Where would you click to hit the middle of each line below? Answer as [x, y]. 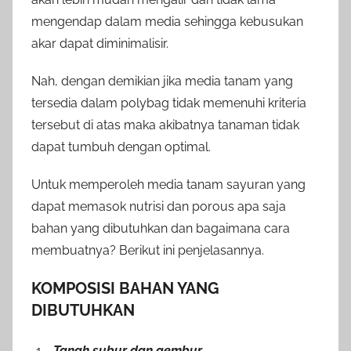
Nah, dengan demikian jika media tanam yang [162, 81]
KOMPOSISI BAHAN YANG [125, 289]
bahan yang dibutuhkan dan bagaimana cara [161, 229]
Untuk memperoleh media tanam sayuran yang [168, 185]
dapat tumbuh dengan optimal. [121, 147]
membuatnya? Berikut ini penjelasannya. [148, 251]
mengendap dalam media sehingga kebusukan [167, 22]
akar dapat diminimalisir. [100, 44]
